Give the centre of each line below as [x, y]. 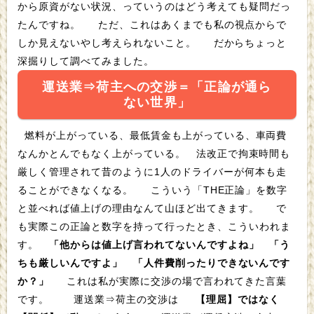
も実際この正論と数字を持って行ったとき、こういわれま [154, 226]
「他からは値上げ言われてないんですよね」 [154, 244]
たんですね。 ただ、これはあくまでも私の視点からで [51, 24]
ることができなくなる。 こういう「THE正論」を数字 [77, 190]
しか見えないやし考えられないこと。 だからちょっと [109, 42]
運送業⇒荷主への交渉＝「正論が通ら [157, 87]
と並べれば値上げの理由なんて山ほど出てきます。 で [140, 208]
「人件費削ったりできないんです [212, 262]
